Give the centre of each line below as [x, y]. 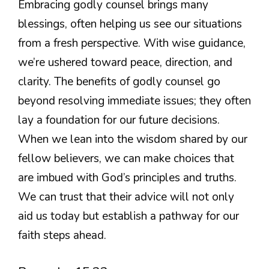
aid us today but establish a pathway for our [128, 216]
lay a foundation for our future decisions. [119, 120]
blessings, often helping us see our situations [130, 24]
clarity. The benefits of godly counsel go [119, 81]
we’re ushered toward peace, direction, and [125, 62]
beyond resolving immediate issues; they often [134, 101]
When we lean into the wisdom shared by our [133, 139]
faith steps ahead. [62, 235]
